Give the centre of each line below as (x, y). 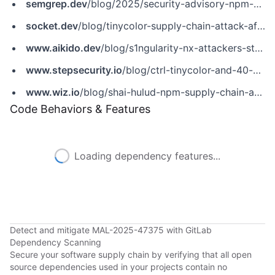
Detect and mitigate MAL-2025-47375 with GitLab (111, 230)
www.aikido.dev (63, 48)
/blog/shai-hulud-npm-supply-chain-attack (167, 92)
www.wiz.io (53, 92)
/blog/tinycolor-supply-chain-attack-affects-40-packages (168, 26)
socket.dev (52, 26)
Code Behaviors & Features (80, 109)
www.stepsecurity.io (74, 70)
